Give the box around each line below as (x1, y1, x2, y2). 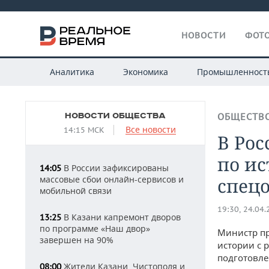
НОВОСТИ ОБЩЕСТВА (65, 111, 166, 121)
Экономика (122, 66, 168, 77)
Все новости (125, 124, 176, 135)
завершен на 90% (40, 234, 113, 246)
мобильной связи (40, 185, 112, 196)
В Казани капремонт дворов (61, 211, 181, 223)
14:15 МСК (64, 125, 104, 135)
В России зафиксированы (61, 162, 169, 174)
